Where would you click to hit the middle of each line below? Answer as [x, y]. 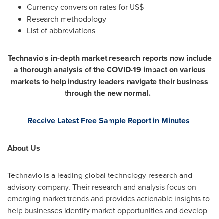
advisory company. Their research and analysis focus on [102, 187]
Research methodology [66, 19]
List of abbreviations [61, 30]
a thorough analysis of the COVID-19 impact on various [109, 69]
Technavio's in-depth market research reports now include [109, 58]
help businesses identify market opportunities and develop [107, 210]
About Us [24, 148]
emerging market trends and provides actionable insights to [109, 198]
